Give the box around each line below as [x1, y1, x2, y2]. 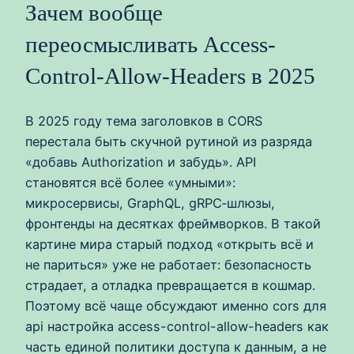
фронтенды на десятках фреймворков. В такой [25, 216, 321, 232]
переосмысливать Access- [25, 32, 276, 58]
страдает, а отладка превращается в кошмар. [25, 277, 315, 294]
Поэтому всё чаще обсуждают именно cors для [25, 298, 326, 314]
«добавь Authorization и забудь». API [25, 154, 256, 171]
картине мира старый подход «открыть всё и [25, 236, 314, 253]
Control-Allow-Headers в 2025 [25, 63, 315, 89]
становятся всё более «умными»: [25, 175, 235, 191]
